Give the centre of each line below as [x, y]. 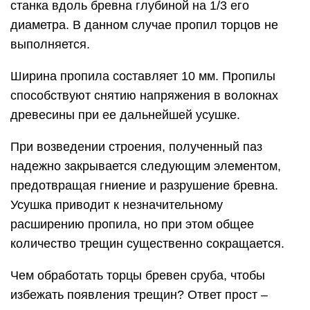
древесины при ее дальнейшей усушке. [125, 115]
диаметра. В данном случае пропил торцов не [144, 25]
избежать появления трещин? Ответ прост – [139, 294]
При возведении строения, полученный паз [136, 146]
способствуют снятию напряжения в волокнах [144, 95]
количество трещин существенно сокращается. [147, 243]
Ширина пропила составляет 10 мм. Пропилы [143, 76]
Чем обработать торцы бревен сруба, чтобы [138, 275]
